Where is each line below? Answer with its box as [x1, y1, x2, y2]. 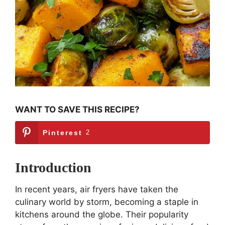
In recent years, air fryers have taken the [15, 184, 178, 194]
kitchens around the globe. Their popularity [15, 209, 188, 219]
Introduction [15, 159, 91, 175]
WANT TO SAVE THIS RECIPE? [15, 104, 140, 115]
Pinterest [43, 128, 82, 137]
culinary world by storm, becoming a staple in [15, 196, 198, 207]
